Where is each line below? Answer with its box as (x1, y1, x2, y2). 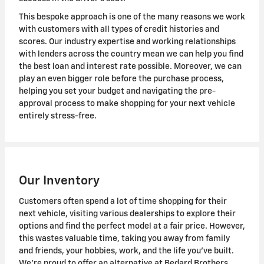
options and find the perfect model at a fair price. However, (19, 222, 245, 230)
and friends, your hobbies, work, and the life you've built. (19, 246, 234, 255)
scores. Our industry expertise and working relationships (19, 38, 236, 47)
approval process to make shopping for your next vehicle (19, 100, 235, 108)
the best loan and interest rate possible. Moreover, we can (19, 62, 242, 71)
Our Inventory (19, 175, 103, 188)
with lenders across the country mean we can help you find (19, 50, 243, 59)
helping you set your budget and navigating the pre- (19, 87, 216, 96)
